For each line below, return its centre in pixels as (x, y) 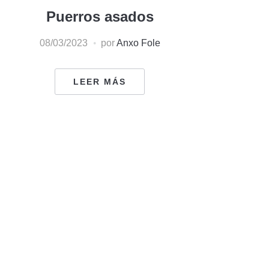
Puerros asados (100, 16)
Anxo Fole (138, 43)
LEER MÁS (100, 81)
